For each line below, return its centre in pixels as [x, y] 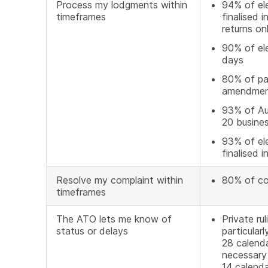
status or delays [92, 231]
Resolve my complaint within [120, 180]
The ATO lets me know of [114, 219]
